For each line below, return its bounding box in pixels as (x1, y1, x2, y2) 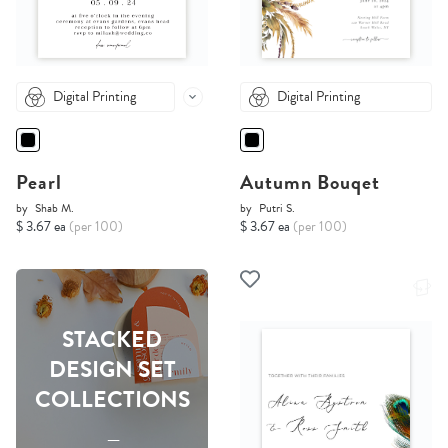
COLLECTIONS (34, 382, 190, 417)
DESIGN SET (48, 352, 176, 387)
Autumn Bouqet (240, 167, 380, 198)
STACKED (62, 322, 162, 357)
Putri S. (259, 199, 295, 218)
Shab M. (35, 199, 74, 218)
